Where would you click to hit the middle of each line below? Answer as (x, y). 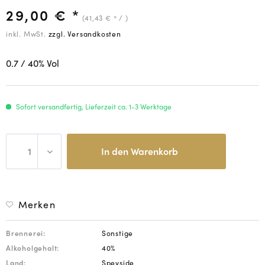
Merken (37, 204)
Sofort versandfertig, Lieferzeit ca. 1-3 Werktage (93, 106)
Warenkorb (154, 151)
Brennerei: (26, 233)
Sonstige (117, 233)
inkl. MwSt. (27, 34)
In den (114, 151)
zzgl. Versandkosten (85, 34)
